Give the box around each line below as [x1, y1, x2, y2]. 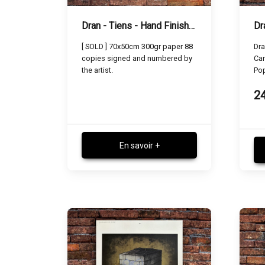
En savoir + [119, 140, 160, 150]
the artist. [82, 65, 113, 75]
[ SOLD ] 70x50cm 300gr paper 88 [82, 41, 193, 51]
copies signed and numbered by [82, 53, 192, 63]
